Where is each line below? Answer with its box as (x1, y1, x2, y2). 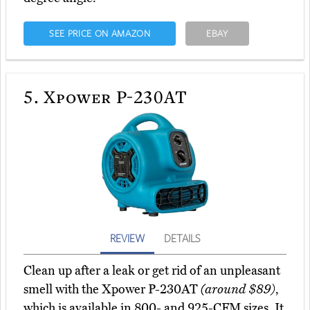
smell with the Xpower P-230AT (24, 282, 201, 298)
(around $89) (201, 282, 275, 298)
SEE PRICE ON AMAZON (48, 27, 151, 40)
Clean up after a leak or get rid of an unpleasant (24, 263, 280, 279)
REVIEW (110, 231, 145, 246)
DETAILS (164, 231, 200, 246)
